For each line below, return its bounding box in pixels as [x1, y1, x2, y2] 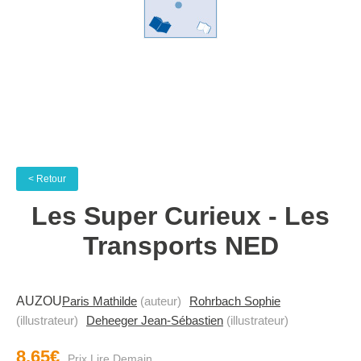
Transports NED [82, 231, 279, 260]
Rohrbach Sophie [189, 294, 280, 308]
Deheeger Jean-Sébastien [86, 313, 223, 327]
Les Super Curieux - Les [31, 201, 330, 230]
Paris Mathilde [62, 294, 137, 308]
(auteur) [137, 294, 181, 308]
